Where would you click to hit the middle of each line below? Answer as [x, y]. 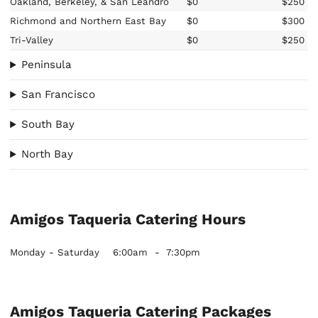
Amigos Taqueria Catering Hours [128, 219]
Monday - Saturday [55, 252]
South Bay [48, 125]
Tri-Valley [32, 40]
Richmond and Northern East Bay [88, 21]
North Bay [48, 154]
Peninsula [47, 65]
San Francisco [59, 95]
